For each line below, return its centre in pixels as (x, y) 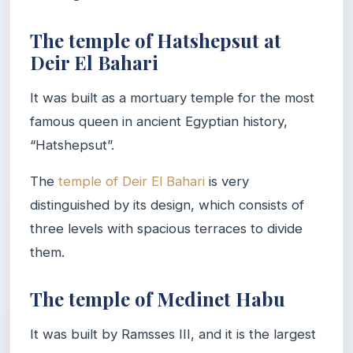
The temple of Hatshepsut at (156, 40)
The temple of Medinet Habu (158, 298)
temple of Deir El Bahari (132, 181)
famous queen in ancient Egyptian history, (159, 121)
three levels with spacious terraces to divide (166, 228)
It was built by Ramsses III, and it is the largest (173, 334)
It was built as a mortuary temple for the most (172, 97)
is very (227, 181)
